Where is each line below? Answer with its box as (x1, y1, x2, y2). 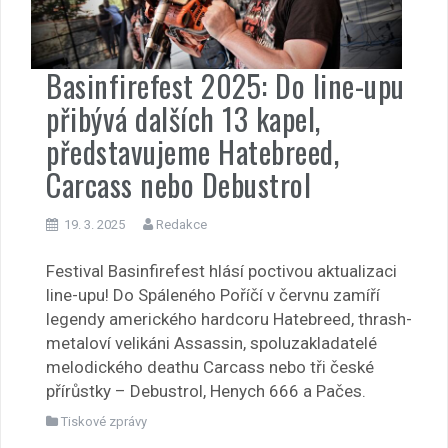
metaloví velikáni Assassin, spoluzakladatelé (46, 333, 377, 354)
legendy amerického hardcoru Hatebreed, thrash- (46, 309, 412, 330)
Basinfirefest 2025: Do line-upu (46, 62, 405, 108)
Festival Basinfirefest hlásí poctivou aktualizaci (46, 261, 397, 282)
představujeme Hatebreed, (46, 128, 339, 174)
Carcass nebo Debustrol (46, 161, 311, 207)
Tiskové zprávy (61, 414, 147, 430)
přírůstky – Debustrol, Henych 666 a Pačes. (46, 381, 366, 402)
